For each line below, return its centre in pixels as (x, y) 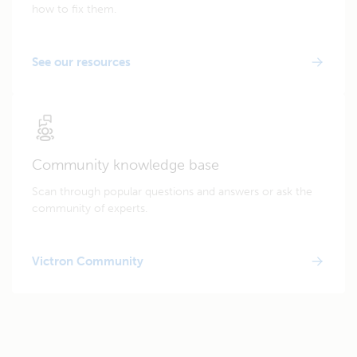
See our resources (81, 62)
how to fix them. (74, 9)
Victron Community (88, 261)
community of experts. (90, 208)
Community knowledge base (126, 165)
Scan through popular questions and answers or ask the (172, 192)
